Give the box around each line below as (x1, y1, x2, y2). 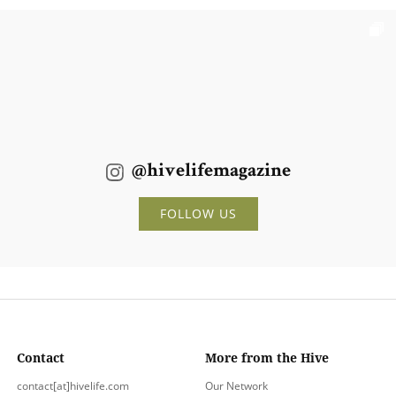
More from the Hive (205, 349, 329, 367)
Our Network (205, 378, 268, 394)
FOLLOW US (159, 205, 237, 223)
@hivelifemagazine (131, 163, 291, 183)
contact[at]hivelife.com (17, 378, 130, 394)
